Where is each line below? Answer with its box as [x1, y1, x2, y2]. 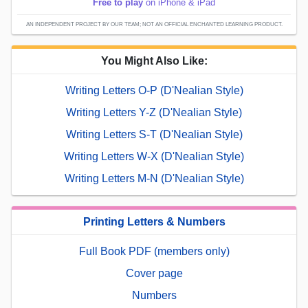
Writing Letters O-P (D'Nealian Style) [65, 85, 243, 97]
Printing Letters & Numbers [82, 216, 225, 228]
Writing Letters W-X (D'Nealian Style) [64, 151, 244, 163]
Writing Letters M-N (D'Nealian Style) [64, 173, 244, 185]
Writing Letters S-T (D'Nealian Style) [65, 129, 243, 141]
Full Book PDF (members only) [78, 245, 230, 258]
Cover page [125, 267, 183, 280]
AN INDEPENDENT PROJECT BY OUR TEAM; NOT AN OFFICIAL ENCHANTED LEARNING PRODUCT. [25, 21, 283, 28]
